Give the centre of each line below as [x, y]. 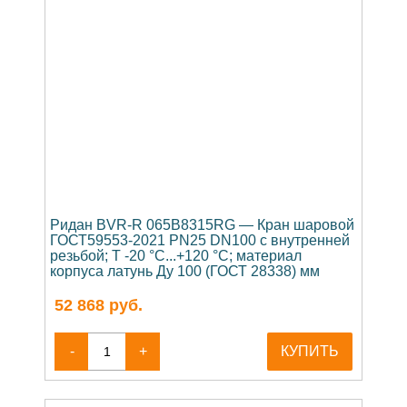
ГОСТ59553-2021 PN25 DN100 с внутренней [200, 240]
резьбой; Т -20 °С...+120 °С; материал [176, 255]
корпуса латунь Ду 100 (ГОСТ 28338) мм [185, 271]
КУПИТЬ [310, 351]
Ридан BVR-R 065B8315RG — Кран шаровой [202, 224]
